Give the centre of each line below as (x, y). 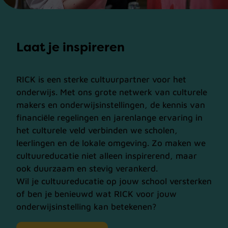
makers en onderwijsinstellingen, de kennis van (111, 105)
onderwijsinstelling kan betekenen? (86, 206)
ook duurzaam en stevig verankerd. (87, 168)
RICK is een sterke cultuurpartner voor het (101, 79)
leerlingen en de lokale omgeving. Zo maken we (111, 143)
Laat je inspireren (70, 47)
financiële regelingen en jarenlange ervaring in (109, 117)
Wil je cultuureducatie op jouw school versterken (114, 181)
